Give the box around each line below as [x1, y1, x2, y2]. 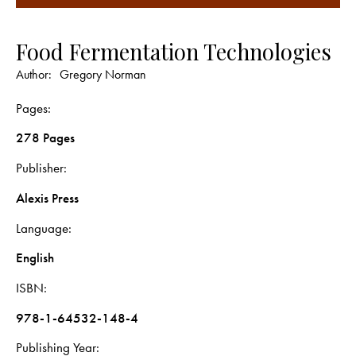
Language [16, 219, 68, 237]
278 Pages [16, 129, 75, 147]
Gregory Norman [60, 65, 147, 83]
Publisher [16, 159, 64, 177]
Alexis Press [16, 188, 79, 207]
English [16, 249, 54, 267]
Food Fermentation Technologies [16, 37, 331, 66]
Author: [16, 65, 55, 83]
